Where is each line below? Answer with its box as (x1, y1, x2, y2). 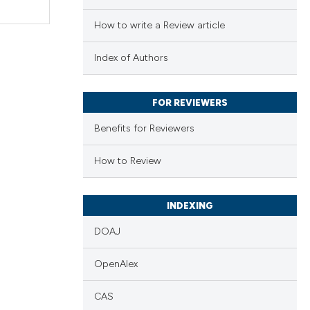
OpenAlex (93, 258, 138, 271)
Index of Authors (93, 52, 168, 64)
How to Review (93, 155, 161, 167)
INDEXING (166, 201, 213, 212)
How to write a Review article (93, 19, 225, 32)
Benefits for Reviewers (93, 122, 194, 135)
